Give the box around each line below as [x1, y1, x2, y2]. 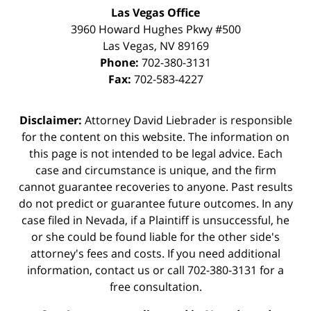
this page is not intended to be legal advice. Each [28, 145, 283, 161]
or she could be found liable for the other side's [31, 228, 280, 244]
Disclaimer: [19, 112, 82, 128]
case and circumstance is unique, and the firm [35, 162, 276, 178]
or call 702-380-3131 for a [150, 262, 284, 278]
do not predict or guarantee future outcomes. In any [18, 195, 293, 211]
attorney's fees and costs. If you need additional [31, 245, 280, 261]
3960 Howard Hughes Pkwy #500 [70, 21, 241, 37]
